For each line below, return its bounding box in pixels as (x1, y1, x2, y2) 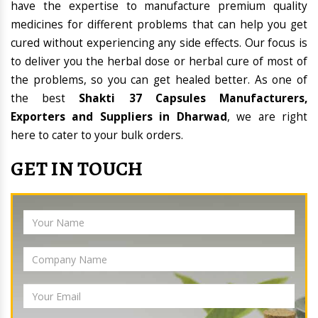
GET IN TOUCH (11, 155, 143, 183)
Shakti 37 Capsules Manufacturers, (79, 91, 308, 106)
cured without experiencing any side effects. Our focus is (11, 35, 307, 51)
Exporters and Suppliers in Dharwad (11, 109, 227, 125)
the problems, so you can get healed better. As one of (11, 72, 307, 88)
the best (11, 91, 79, 106)
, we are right (226, 109, 308, 125)
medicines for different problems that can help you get (11, 17, 307, 33)
